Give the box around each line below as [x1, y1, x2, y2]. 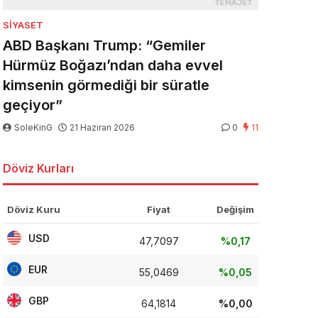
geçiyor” [3, 97, 62, 114]
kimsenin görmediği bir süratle [3, 77, 209, 94]
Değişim [216, 204, 254, 216]
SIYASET [3, 19, 43, 31]
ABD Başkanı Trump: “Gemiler [3, 37, 206, 55]
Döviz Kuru [7, 204, 60, 216]
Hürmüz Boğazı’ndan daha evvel [3, 57, 223, 75]
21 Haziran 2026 [70, 122, 135, 133]
